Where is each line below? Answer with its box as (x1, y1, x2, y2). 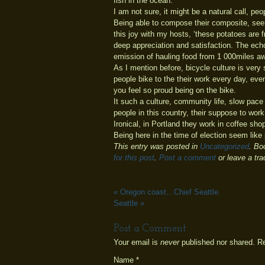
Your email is (114, 237, 160, 247)
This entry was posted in (114, 142, 200, 151)
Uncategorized (200, 142, 249, 151)
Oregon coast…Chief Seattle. (118, 188, 221, 196)
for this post (114, 153, 154, 162)
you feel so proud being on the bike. (114, 86, 236, 95)
